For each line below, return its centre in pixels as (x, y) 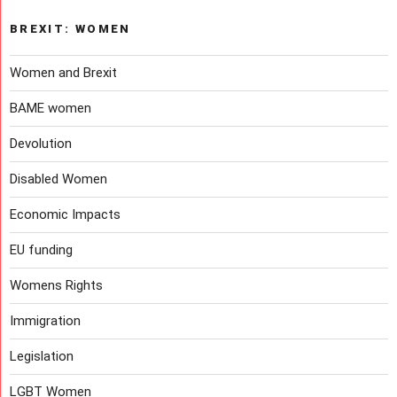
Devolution (41, 144)
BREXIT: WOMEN (70, 29)
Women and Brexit (63, 73)
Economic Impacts (65, 215)
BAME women (51, 109)
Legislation (42, 357)
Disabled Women (58, 179)
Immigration (45, 321)
